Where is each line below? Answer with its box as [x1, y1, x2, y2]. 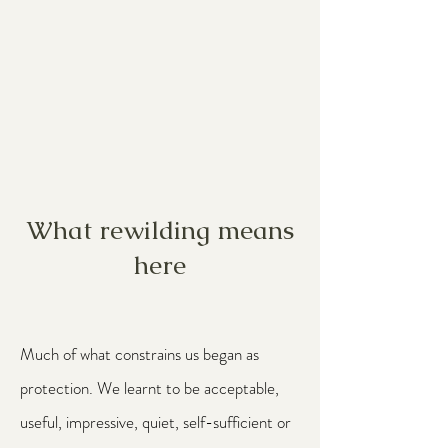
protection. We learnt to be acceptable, [20, 376, 279, 400]
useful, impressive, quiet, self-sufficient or [20, 410, 291, 434]
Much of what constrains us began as [20, 342, 259, 366]
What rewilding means [26, 213, 294, 247]
